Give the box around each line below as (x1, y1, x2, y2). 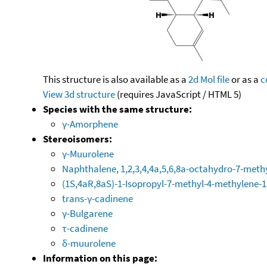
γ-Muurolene (62, 147, 114, 160)
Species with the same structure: (43, 102, 192, 116)
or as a (229, 72, 260, 86)
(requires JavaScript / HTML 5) (115, 87, 241, 101)
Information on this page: (43, 251, 157, 265)
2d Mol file (188, 72, 229, 86)
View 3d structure (43, 87, 115, 101)
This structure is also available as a (43, 72, 188, 86)
